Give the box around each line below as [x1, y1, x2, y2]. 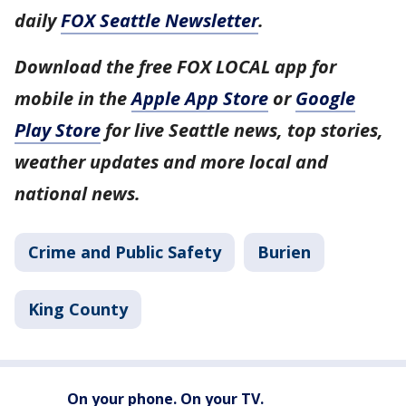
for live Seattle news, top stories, [101, 117, 383, 142]
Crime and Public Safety [28, 240, 221, 263]
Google [295, 85, 355, 111]
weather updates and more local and [14, 149, 328, 174]
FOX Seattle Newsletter [61, 7, 258, 33]
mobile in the [14, 85, 131, 111]
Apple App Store [131, 85, 268, 111]
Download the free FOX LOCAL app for [14, 53, 336, 79]
